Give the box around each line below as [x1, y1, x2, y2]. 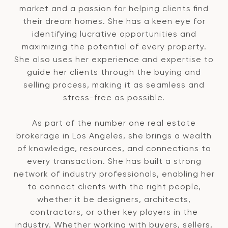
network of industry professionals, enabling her [13, 168, 215, 179]
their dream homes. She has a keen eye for [22, 16, 206, 26]
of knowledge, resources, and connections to [17, 143, 211, 153]
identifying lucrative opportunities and [32, 28, 196, 39]
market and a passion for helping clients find [19, 3, 209, 13]
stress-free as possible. [63, 92, 165, 102]
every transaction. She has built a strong [26, 156, 202, 166]
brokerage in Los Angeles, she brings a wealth [16, 130, 212, 140]
